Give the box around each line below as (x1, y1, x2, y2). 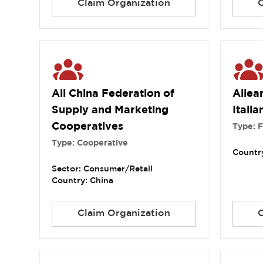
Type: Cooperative (52, 140, 129, 147)
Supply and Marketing (52, 106, 169, 116)
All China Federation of (52, 89, 175, 99)
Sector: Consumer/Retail (52, 166, 153, 173)
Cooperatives (52, 122, 124, 132)
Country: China (52, 177, 114, 185)
